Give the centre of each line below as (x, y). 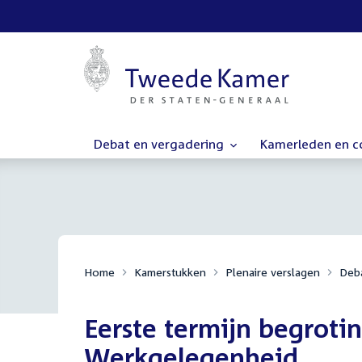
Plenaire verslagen (273, 272)
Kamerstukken (170, 272)
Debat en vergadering (160, 144)
